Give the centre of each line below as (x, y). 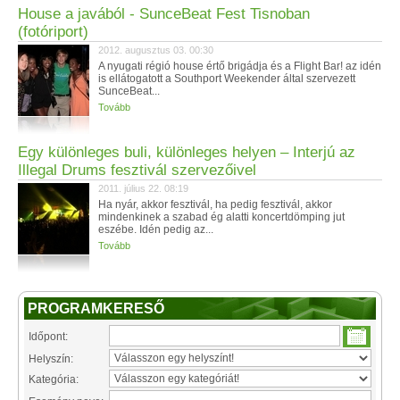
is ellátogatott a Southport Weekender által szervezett (227, 79)
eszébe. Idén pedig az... (156, 229)
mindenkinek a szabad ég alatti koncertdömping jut (221, 217)
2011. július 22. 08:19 (143, 188)
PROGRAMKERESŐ (96, 308)
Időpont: (48, 337)
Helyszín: (51, 359)
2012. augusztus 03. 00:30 (156, 50)
